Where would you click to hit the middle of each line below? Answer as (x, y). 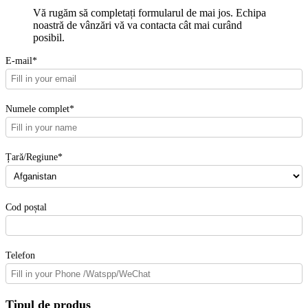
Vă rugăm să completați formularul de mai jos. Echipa (150, 12)
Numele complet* (40, 109)
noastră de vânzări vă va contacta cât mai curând (137, 25)
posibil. (49, 37)
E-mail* (21, 60)
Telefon (20, 255)
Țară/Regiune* (34, 157)
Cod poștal (26, 207)
